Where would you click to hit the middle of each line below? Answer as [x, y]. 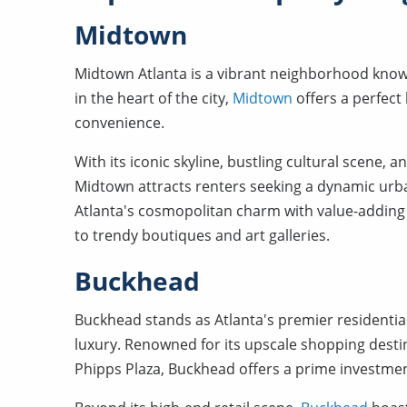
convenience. [119, 123]
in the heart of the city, [154, 98]
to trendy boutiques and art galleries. [202, 235]
